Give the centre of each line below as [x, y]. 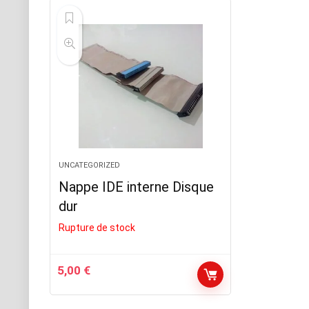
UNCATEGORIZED [90, 165]
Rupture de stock [97, 228]
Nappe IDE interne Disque [137, 187]
